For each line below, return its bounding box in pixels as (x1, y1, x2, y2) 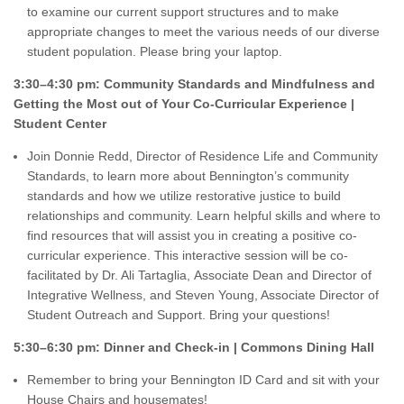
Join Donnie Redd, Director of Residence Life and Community (27, 149, 378, 163)
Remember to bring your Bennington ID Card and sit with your (27, 372, 380, 387)
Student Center (14, 116, 106, 131)
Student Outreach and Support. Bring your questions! (27, 308, 334, 322)
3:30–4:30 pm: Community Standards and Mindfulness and (14, 77, 375, 91)
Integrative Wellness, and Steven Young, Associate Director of (27, 288, 379, 302)
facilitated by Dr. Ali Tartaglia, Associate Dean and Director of (27, 268, 372, 282)
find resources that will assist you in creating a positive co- (27, 228, 357, 243)
